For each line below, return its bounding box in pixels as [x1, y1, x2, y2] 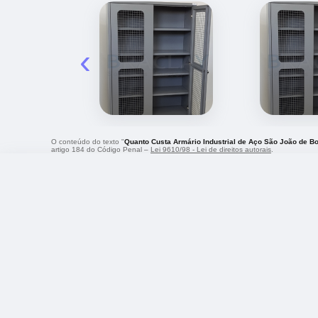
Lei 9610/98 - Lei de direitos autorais [150, 145, 271, 153]
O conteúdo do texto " [51, 137, 124, 146]
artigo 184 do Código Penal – [51, 145, 150, 153]
